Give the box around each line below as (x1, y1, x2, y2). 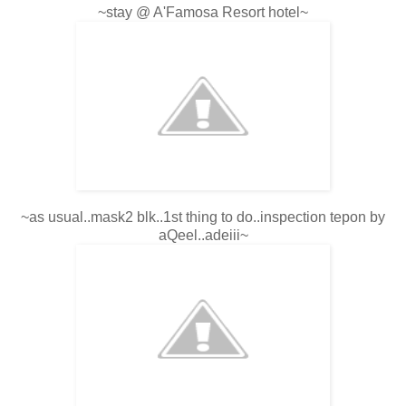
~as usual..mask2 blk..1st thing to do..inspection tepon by (21, 209, 385, 226)
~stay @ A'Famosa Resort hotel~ (98, 5, 308, 21)
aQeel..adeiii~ (158, 227, 248, 244)
